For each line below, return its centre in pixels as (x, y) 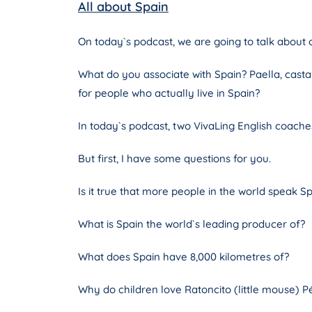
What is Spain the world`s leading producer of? (192, 224)
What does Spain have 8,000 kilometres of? (184, 257)
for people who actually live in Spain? (169, 93)
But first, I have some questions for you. (174, 159)
